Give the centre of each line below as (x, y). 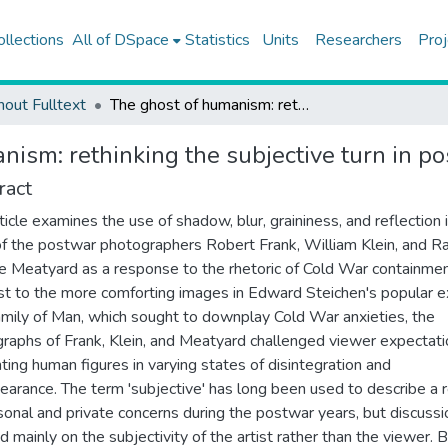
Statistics (217, 40)
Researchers (358, 40)
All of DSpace (120, 40)
